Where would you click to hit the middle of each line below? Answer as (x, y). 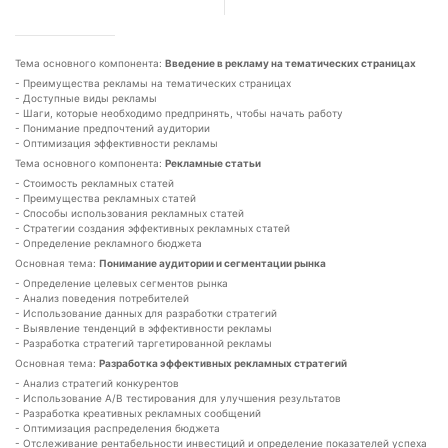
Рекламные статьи (213, 163)
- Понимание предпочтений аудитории (112, 128)
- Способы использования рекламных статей (129, 213)
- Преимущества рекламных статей (105, 198)
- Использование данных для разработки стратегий (146, 313)
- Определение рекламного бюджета (108, 243)
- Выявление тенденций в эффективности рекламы (143, 328)
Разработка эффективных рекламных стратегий (223, 363)
